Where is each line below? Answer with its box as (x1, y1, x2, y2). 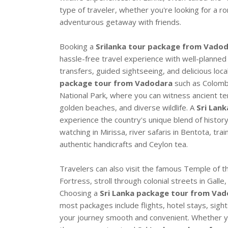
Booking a (60, 41, 96, 52)
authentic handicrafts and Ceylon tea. (60, 139, 188, 150)
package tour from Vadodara (60, 78, 173, 89)
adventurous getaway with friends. (60, 17, 181, 27)
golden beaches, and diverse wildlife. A (60, 102, 196, 113)
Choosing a (60, 188, 100, 198)
